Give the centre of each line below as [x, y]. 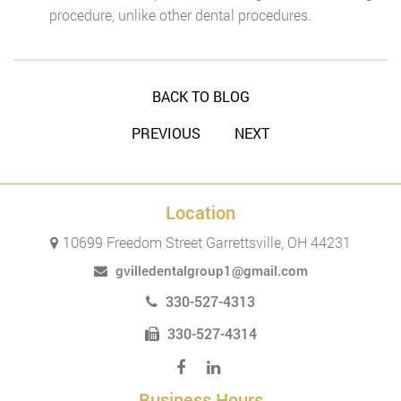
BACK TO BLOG [200, 96]
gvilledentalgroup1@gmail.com [211, 270]
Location [200, 212]
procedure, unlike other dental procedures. [180, 15]
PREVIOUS [166, 133]
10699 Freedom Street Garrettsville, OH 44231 [207, 242]
